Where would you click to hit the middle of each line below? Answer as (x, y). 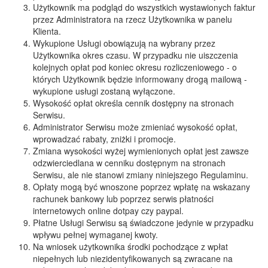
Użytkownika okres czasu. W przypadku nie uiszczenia (135, 55)
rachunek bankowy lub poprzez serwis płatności (123, 199)
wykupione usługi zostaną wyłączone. (104, 91)
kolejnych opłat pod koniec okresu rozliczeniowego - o (135, 67)
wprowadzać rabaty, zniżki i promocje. (104, 139)
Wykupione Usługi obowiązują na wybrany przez (124, 43)
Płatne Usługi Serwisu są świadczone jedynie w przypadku (143, 223)
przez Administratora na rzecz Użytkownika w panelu (133, 19)
